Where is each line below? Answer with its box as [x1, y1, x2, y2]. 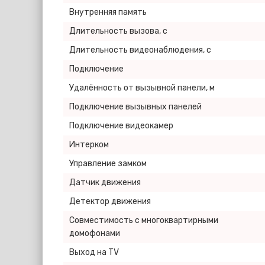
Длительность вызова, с [69, 26, 167, 36]
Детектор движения [69, 196, 151, 206]
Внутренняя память [69, 7, 147, 17]
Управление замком [69, 159, 147, 169]
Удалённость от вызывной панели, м [69, 83, 215, 93]
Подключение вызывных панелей [69, 102, 202, 112]
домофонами [69, 228, 120, 238]
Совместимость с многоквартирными [69, 215, 218, 225]
